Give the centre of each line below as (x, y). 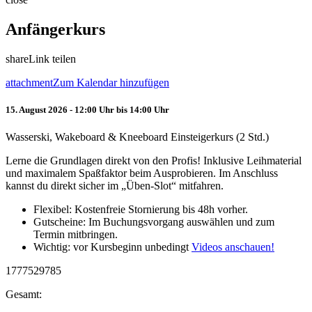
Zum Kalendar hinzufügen (111, 82)
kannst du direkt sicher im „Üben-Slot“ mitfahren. (115, 185)
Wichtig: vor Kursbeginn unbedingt (112, 247)
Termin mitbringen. (76, 234)
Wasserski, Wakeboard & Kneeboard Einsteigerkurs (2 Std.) (137, 136)
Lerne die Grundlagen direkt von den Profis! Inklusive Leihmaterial (154, 160)
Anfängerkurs (55, 29)
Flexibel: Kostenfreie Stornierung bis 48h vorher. (141, 209)
